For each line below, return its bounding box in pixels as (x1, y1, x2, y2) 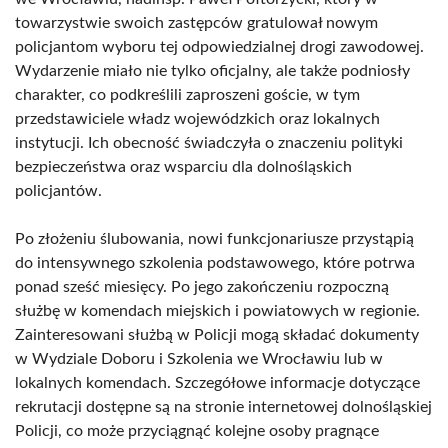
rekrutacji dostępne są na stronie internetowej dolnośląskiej (15, 399, 432, 415)
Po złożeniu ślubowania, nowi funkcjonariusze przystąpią (15, 231, 414, 247)
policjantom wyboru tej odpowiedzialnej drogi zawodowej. (15, 39, 424, 55)
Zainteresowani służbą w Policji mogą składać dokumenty (15, 327, 419, 343)
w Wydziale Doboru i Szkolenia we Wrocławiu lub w (15, 351, 383, 367)
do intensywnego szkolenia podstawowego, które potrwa (15, 255, 415, 271)
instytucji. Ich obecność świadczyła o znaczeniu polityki (15, 135, 403, 151)
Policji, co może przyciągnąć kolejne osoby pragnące (15, 423, 379, 439)
